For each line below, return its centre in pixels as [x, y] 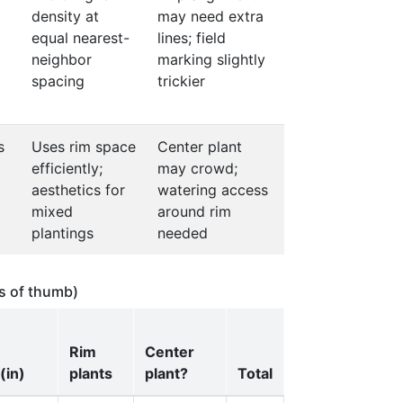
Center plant [200, 147]
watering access [213, 190]
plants [91, 373]
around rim [194, 211]
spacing [58, 81]
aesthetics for [78, 190]
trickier [181, 81]
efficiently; [67, 168]
